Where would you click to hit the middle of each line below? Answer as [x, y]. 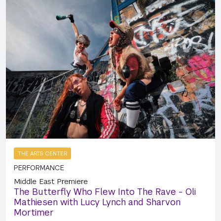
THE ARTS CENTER [42, 153]
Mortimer [34, 212]
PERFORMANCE [39, 167]
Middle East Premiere [51, 181]
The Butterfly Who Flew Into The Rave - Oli [105, 191]
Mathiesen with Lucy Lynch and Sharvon [97, 202]
